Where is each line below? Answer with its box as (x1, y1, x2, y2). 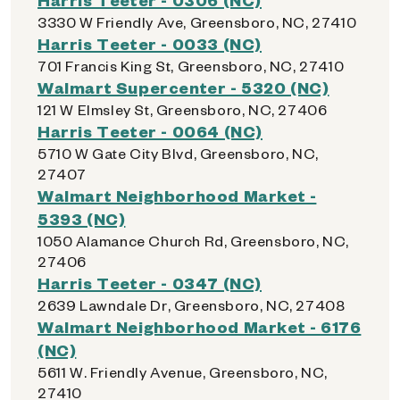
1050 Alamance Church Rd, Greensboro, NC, (37, 231, 350, 250)
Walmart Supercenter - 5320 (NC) (37, 77, 329, 97)
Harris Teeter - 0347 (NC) (37, 272, 262, 293)
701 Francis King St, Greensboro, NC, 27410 (37, 56, 345, 75)
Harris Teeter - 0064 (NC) (37, 121, 262, 141)
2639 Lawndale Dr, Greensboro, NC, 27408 (37, 296, 346, 314)
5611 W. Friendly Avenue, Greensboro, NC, (37, 362, 329, 381)
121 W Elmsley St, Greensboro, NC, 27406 (37, 100, 328, 119)
